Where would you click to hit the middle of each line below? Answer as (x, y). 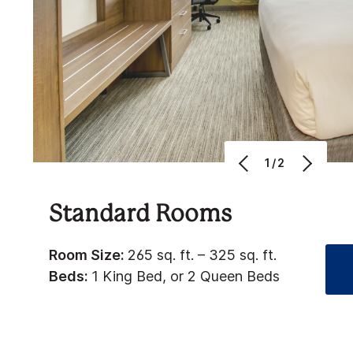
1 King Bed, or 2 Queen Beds (186, 276)
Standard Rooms (140, 215)
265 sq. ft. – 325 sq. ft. (202, 255)
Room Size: (88, 255)
